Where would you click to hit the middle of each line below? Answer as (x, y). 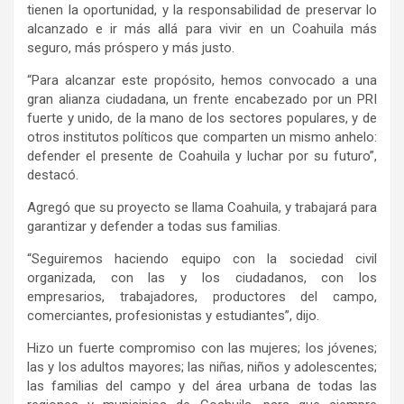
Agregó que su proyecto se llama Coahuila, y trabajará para (202, 208)
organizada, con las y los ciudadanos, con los (202, 278)
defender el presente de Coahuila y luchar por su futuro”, (202, 156)
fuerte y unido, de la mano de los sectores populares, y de (202, 119)
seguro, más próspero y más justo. (131, 48)
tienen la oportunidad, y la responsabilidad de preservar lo (202, 10)
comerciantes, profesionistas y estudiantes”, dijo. (173, 316)
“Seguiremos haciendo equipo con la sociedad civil (202, 259)
